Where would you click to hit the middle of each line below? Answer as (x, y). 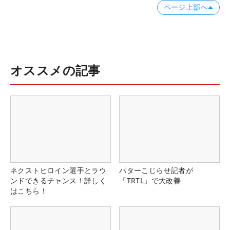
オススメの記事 (55, 70)
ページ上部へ (186, 7)
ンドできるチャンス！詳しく (59, 181)
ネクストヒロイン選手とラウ (59, 170)
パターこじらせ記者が (156, 170)
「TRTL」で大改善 (150, 181)
